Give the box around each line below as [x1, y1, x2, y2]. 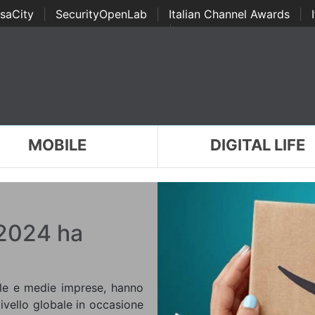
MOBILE [27, 136, 86, 154]
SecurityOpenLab [55, 7, 147, 21]
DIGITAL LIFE [210, 136, 306, 154]
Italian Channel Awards [168, 7, 290, 21]
